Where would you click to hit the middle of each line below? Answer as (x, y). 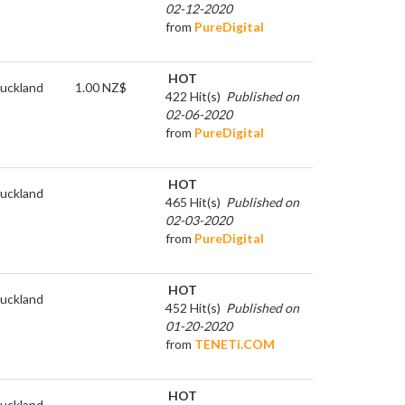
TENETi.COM (235, 344)
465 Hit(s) (193, 202)
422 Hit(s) (193, 96)
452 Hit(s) (193, 307)
